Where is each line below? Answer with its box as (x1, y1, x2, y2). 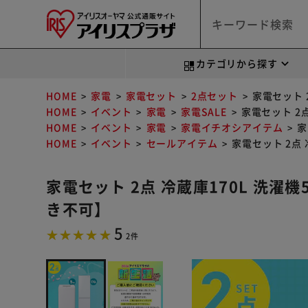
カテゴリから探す (195, 56, 278, 70)
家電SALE (180, 104, 228, 118)
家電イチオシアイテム (180, 120, 283, 134)
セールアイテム (146, 136, 218, 150)
